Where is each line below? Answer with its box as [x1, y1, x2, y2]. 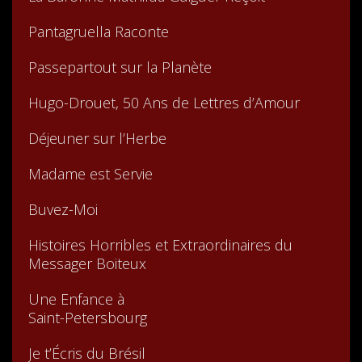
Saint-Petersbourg [28, 308, 147, 328]
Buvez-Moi [28, 200, 98, 220]
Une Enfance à [28, 289, 128, 309]
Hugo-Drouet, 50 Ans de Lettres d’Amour [28, 93, 300, 113]
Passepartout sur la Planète [28, 57, 212, 78]
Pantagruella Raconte [28, 22, 169, 42]
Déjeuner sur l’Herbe [28, 128, 166, 149]
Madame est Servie [28, 164, 153, 184]
